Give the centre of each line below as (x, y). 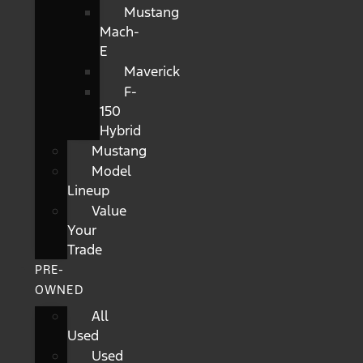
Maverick (152, 72)
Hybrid (120, 131)
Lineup (88, 191)
